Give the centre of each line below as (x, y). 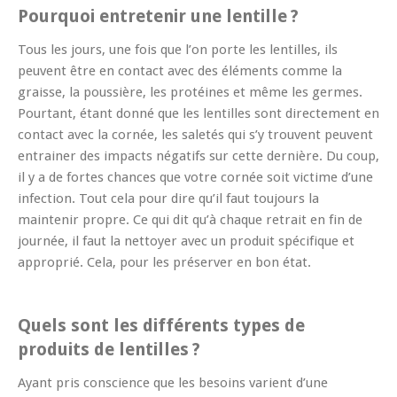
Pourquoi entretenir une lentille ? (158, 16)
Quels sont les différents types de (161, 325)
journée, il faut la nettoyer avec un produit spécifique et (186, 241)
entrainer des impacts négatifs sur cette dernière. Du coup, (198, 156)
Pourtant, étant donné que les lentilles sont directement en (198, 113)
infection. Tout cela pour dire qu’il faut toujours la (168, 198)
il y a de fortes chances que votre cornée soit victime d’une (195, 177)
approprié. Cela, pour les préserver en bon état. (164, 262)
